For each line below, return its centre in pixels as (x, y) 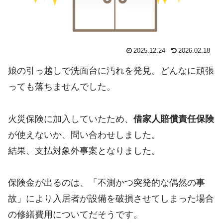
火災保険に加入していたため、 (71, 119)
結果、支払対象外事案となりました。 (84, 151)
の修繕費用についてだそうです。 (75, 214)
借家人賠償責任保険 (174, 119)
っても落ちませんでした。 (62, 87)
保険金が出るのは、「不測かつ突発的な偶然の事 (107, 182)
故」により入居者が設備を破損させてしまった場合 (111, 198)
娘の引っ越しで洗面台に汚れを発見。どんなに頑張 (111, 71)
